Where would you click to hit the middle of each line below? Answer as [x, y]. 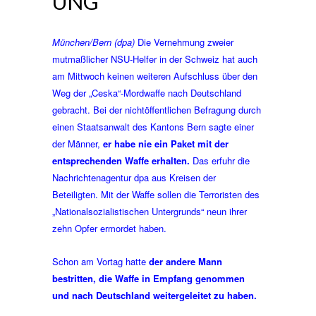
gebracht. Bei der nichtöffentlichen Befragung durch [157, 110]
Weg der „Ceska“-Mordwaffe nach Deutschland [147, 93]
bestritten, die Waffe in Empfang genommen [148, 278]
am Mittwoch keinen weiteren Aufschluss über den [155, 76]
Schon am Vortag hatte [101, 261]
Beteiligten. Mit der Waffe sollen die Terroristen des [156, 194]
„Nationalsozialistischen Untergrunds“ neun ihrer [150, 211]
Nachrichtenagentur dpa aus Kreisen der [134, 177]
